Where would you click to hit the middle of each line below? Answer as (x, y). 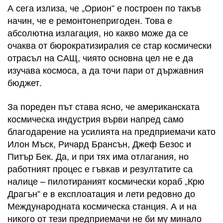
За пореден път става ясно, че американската (104, 106)
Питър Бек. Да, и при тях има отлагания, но (98, 156)
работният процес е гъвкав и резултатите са (100, 168)
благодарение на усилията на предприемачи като (111, 131)
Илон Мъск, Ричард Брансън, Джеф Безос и (99, 143)
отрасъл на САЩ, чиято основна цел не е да (100, 57)
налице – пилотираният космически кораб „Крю (106, 180)
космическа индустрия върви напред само (96, 118)
